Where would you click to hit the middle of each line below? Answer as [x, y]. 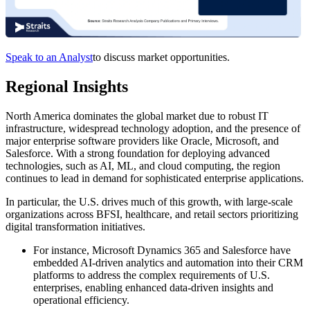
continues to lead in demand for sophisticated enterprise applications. [155, 179]
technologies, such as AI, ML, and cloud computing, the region [143, 166]
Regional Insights [67, 87]
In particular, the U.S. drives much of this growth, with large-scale [149, 202]
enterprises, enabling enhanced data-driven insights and [153, 288]
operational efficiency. [81, 300]
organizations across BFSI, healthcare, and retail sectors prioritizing [152, 215]
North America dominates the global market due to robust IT [137, 116]
